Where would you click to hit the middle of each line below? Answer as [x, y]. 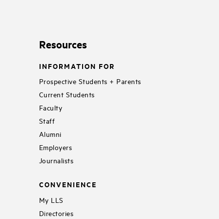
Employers [55, 147]
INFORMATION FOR [77, 66]
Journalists [56, 160]
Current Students [67, 94]
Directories [56, 213]
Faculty [51, 108]
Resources [63, 44]
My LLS [51, 199]
